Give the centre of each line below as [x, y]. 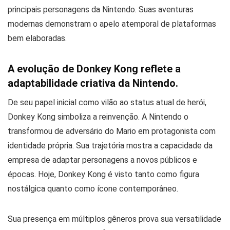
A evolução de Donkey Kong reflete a [94, 69]
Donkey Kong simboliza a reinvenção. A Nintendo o [98, 117]
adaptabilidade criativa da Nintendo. [93, 83]
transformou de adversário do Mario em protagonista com [112, 131]
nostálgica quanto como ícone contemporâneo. [93, 188]
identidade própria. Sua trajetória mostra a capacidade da [110, 145]
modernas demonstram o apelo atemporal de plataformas [112, 24]
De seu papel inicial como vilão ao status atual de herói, [107, 102]
